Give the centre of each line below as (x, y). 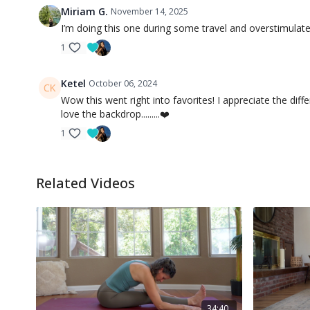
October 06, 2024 (123, 83)
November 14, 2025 (149, 11)
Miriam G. (84, 11)
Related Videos (85, 183)
